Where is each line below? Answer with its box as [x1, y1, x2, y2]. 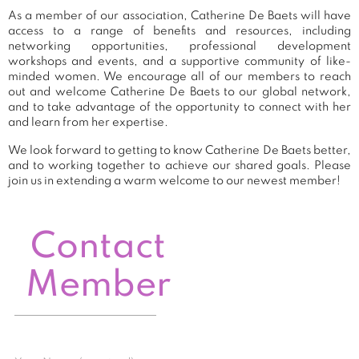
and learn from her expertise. [8, 116, 168, 128]
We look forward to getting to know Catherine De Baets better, [8, 144, 351, 156]
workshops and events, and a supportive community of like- [8, 55, 351, 67]
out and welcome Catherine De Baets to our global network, [8, 86, 351, 98]
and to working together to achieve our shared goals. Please [8, 159, 351, 171]
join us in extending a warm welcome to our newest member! [8, 175, 341, 187]
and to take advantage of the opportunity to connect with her [8, 101, 351, 113]
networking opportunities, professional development [8, 40, 351, 52]
